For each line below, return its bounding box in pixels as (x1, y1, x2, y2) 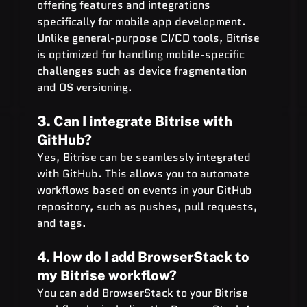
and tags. (36, 214, 86, 231)
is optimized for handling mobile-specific (36, 46, 247, 62)
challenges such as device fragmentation (36, 62, 249, 79)
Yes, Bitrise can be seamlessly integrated (36, 149, 254, 165)
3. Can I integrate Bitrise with (36, 112, 235, 130)
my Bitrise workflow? (36, 267, 177, 284)
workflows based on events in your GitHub (36, 182, 255, 198)
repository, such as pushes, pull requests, (36, 198, 260, 214)
